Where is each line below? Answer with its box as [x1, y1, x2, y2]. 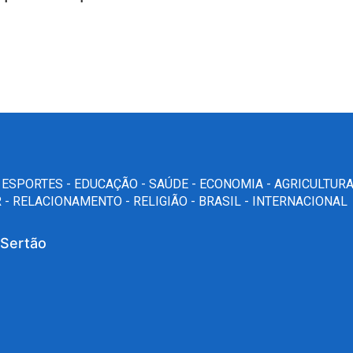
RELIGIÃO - [133, 193, 199, 209]
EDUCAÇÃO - [74, 176, 149, 191]
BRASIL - [199, 193, 252, 209]
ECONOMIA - [199, 176, 274, 191]
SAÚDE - [149, 176, 199, 191]
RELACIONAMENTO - [13, 193, 133, 209]
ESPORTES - [2, 176, 74, 191]
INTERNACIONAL [252, 193, 347, 209]
